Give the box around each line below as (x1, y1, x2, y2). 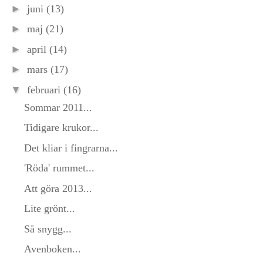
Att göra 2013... (23, 182, 92, 194)
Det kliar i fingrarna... (23, 141, 118, 154)
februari (26, 83, 63, 96)
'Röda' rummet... (23, 162, 95, 174)
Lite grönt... (23, 203, 75, 215)
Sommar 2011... (23, 101, 92, 113)
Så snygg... (23, 222, 72, 235)
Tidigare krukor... (23, 122, 99, 134)
